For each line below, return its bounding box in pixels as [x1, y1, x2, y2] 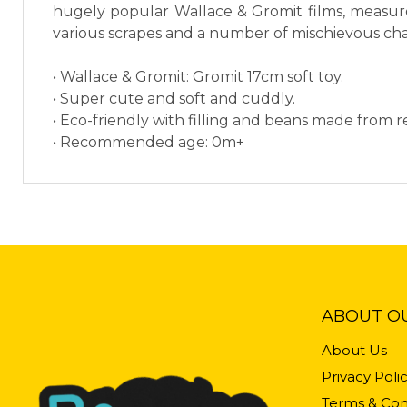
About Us [321, 342, 387, 360]
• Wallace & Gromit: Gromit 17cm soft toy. [53, 68, 343, 86]
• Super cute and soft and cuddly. [53, 90, 295, 108]
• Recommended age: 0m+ [53, 134, 244, 152]
